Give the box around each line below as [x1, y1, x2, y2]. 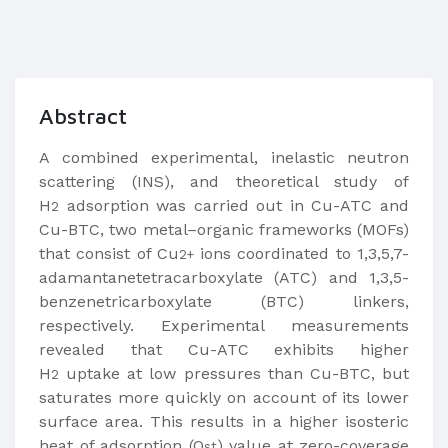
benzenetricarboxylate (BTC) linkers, [39, 292, 409, 311]
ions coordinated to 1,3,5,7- [193, 244, 410, 263]
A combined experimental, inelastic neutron [39, 148, 409, 167]
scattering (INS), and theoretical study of [39, 172, 409, 191]
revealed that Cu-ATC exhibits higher [39, 340, 409, 359]
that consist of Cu [39, 244, 179, 263]
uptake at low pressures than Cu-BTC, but [59, 364, 409, 383]
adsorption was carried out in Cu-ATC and [59, 196, 409, 215]
